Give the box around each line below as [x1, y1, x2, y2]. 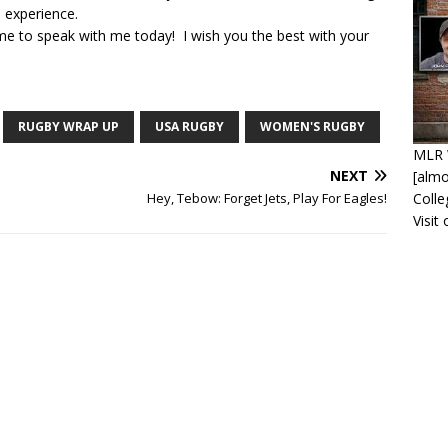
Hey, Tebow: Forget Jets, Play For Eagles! [147, 189, 388, 208]
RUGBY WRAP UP [18, 118, 119, 136]
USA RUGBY [155, 118, 224, 136]
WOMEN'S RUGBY [260, 118, 365, 136]
